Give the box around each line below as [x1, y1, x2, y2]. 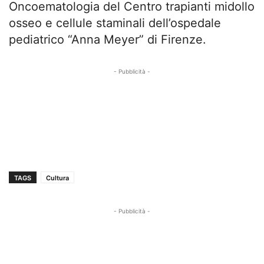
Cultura [46, 174, 69, 183]
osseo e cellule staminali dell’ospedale [9, 16, 221, 31]
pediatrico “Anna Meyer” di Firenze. [9, 32, 206, 47]
